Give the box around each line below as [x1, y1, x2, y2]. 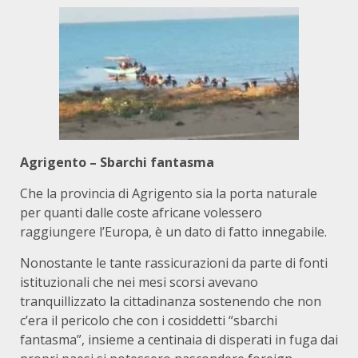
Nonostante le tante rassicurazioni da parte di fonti [20, 254, 328, 272]
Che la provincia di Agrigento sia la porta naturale [20, 185, 317, 202]
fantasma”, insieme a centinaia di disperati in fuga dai [20, 331, 338, 348]
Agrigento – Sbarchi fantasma [20, 153, 214, 171]
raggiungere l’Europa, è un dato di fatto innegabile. [20, 223, 327, 241]
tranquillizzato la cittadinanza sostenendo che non [20, 292, 321, 310]
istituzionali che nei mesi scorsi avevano [20, 273, 258, 291]
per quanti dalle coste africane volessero [20, 204, 262, 221]
